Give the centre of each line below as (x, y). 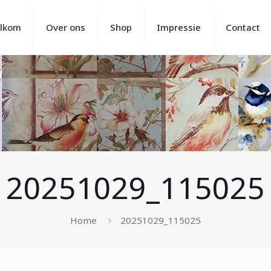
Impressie (179, 27)
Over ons (66, 27)
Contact (243, 27)
